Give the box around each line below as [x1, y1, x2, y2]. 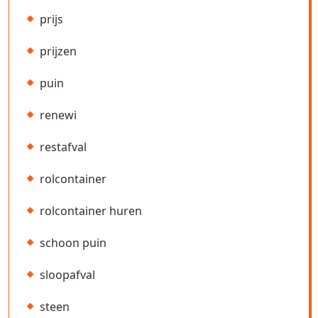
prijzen [40, 43, 77, 60]
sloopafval [40, 267, 95, 283]
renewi [40, 107, 77, 124]
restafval [40, 139, 87, 155]
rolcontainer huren [40, 203, 142, 219]
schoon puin [40, 235, 106, 251]
